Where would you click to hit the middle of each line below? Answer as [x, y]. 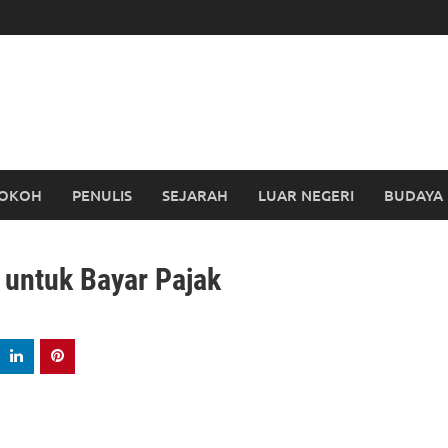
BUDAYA [413, 195]
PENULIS [102, 195]
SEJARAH [195, 195]
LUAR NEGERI [306, 195]
